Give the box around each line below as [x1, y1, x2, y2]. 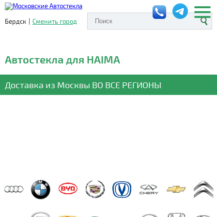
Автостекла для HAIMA [5, 53, 120, 65]
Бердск [5, 17, 26, 25]
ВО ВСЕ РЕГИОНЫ [92, 79, 161, 90]
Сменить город [32, 17, 77, 25]
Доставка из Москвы [5, 79, 92, 90]
